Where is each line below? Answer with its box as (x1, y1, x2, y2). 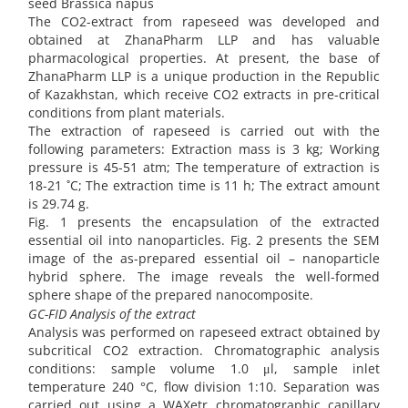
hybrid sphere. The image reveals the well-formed (28, 267, 380, 285)
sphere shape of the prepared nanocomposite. (28, 285, 313, 303)
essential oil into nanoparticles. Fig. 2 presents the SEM (28, 230, 380, 249)
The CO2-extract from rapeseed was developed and (28, 12, 380, 30)
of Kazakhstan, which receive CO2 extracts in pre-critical (28, 85, 380, 103)
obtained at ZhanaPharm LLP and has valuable (28, 30, 380, 48)
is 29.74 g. (28, 194, 89, 212)
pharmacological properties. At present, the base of (28, 48, 380, 66)
